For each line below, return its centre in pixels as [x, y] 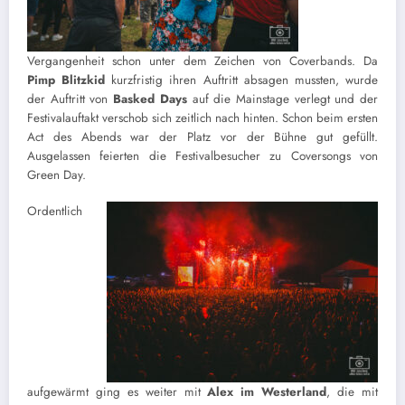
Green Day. [57, 174]
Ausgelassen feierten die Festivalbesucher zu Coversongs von [202, 155]
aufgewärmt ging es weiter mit [118, 391]
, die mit [353, 391]
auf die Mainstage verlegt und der [283, 99]
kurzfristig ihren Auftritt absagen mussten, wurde [242, 80]
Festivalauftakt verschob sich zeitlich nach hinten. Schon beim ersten [202, 118]
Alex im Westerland [267, 391]
